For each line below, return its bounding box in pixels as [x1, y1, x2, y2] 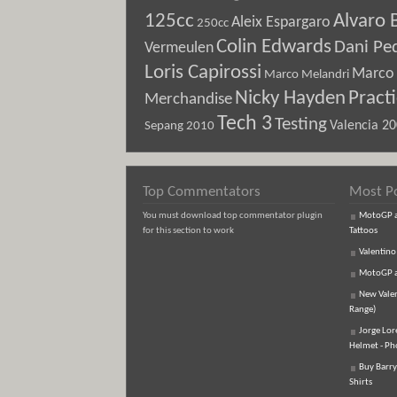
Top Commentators [143, 184, 261, 199]
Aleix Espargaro [231, 15, 331, 30]
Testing [275, 116, 327, 134]
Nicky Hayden [235, 88, 346, 109]
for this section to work [143, 226, 234, 236]
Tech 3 [217, 113, 272, 135]
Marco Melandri [264, 68, 349, 82]
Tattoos [349, 226, 378, 236]
